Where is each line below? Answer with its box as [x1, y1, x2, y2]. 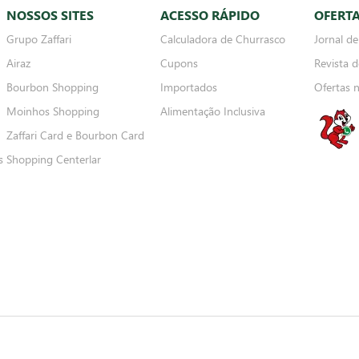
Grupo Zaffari [6, 31, 71, 46]
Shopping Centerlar [6, 151, 101, 167]
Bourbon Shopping [6, 79, 99, 95]
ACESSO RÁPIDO [160, 6, 260, 23]
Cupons [160, 55, 198, 71]
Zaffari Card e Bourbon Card [6, 127, 144, 143]
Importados [160, 79, 217, 95]
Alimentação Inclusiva [160, 103, 265, 119]
